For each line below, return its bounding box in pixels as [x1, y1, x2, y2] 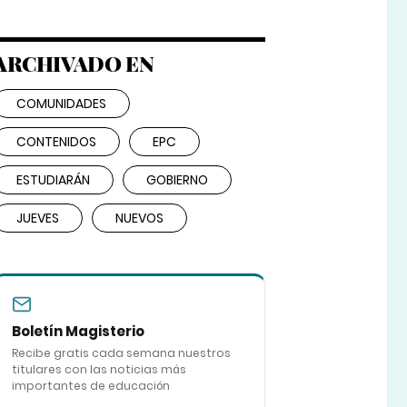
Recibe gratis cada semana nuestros [11, 345, 231, 362]
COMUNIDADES [15, 94, 106, 114]
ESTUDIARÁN [15, 171, 90, 190]
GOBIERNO [145, 171, 208, 190]
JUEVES [15, 209, 59, 228]
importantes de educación [11, 378, 170, 394]
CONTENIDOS [15, 133, 96, 152]
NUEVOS [114, 209, 164, 228]
